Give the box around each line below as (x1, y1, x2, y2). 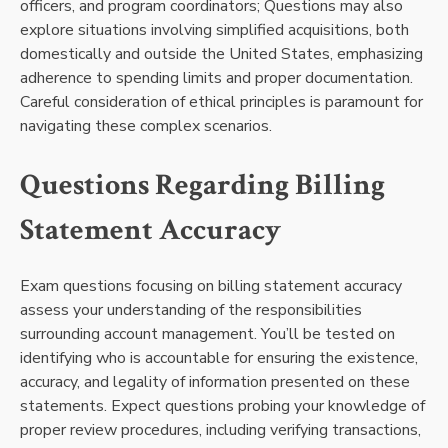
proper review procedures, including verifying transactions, (20, 418, 421, 441)
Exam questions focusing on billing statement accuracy (20, 274, 402, 297)
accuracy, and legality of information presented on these (20, 370, 410, 393)
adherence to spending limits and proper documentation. (20, 67, 413, 90)
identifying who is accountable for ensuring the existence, (20, 346, 418, 369)
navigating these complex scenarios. (20, 115, 272, 138)
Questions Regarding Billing (20, 165, 385, 206)
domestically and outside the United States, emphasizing (20, 43, 423, 66)
